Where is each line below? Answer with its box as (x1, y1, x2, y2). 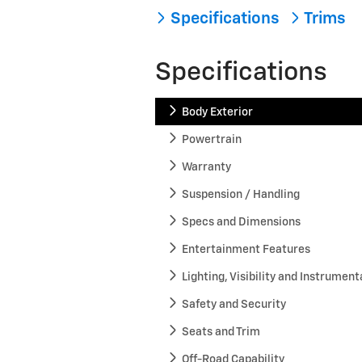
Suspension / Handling (182, 188, 301, 200)
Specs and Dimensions (182, 216, 301, 228)
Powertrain (182, 133, 242, 145)
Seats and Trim (182, 326, 261, 338)
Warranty (182, 161, 232, 173)
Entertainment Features (182, 243, 311, 255)
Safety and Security (182, 298, 287, 310)
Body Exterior (182, 106, 254, 118)
